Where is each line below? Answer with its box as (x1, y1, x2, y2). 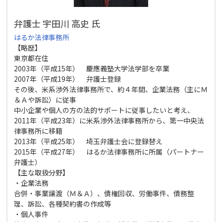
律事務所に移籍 (14, 125, 63, 136)
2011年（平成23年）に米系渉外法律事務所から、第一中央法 (14, 115, 205, 125)
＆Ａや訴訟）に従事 (14, 94, 77, 105)
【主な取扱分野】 (14, 167, 70, 177)
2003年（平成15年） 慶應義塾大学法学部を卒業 (14, 63, 170, 73)
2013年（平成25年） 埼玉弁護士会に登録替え (14, 136, 163, 146)
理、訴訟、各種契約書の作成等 (14, 198, 111, 209)
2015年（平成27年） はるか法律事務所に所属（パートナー (14, 146, 205, 157)
